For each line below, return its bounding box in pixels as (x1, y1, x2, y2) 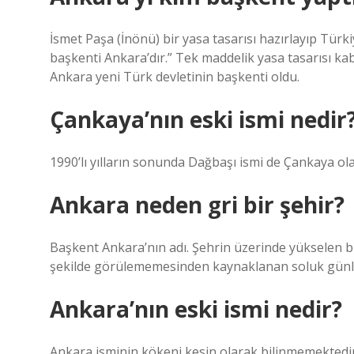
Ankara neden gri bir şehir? (50, 190, 345, 220)
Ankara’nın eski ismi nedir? (50, 294, 342, 324)
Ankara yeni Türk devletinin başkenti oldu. (50, 68, 299, 85)
